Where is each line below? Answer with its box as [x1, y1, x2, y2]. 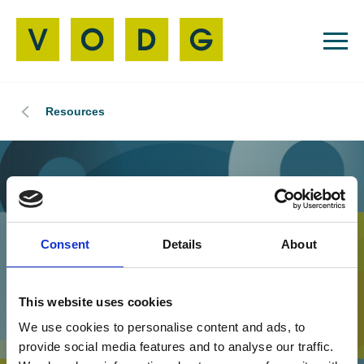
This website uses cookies [19, 294, 173, 309]
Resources [45, 105, 105, 119]
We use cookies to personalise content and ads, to [19, 320, 305, 334]
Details [162, 236, 202, 251]
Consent [41, 236, 89, 251]
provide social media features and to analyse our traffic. [19, 340, 334, 353]
